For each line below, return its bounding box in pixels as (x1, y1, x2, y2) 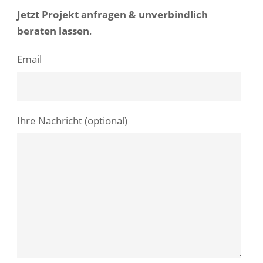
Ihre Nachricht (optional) (17, 114, 127, 127)
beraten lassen (17, 24, 89, 38)
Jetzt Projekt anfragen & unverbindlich (17, 8, 208, 21)
